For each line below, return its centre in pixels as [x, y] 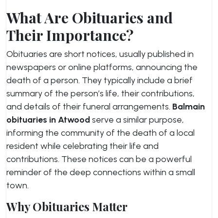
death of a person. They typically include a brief [100, 80]
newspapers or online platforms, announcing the [102, 67]
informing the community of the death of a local [100, 133]
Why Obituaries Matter [67, 207]
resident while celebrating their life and [82, 146]
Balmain [189, 107]
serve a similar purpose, [137, 120]
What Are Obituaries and [90, 18]
